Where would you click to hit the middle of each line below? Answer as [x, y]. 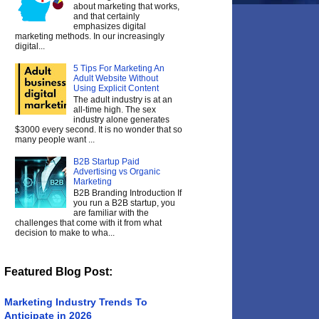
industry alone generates [121, 120]
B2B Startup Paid [106, 161]
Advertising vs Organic [116, 171]
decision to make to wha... [65, 233]
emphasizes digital [109, 26]
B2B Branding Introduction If [127, 193]
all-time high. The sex [114, 110]
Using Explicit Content [116, 88]
